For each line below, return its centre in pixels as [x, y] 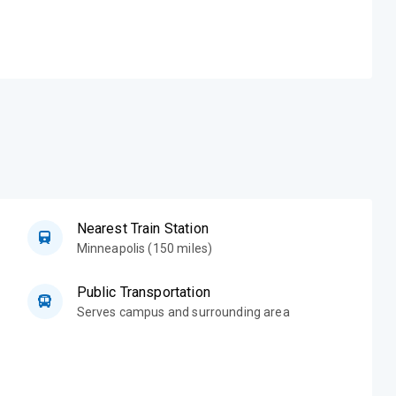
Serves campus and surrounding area [183, 312]
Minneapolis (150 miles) [145, 248]
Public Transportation [143, 292]
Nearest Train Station [142, 228]
